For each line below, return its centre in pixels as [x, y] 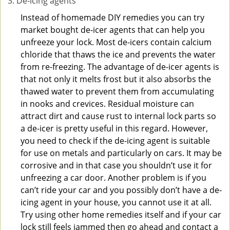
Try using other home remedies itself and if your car [121, 215]
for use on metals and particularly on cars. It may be [121, 153]
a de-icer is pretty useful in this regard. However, [114, 128]
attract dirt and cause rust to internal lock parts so [118, 116]
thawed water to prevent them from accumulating [117, 91]
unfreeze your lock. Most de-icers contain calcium [116, 42]
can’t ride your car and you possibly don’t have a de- [121, 190]
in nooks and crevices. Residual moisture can [107, 104]
